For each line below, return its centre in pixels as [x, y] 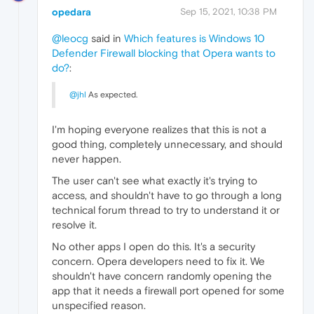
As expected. [112, 95]
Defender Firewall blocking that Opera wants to [164, 53]
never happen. [87, 159]
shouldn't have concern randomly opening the [162, 276]
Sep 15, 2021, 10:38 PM [228, 12]
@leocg [70, 39]
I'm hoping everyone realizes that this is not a [159, 130]
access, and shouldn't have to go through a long [167, 196]
